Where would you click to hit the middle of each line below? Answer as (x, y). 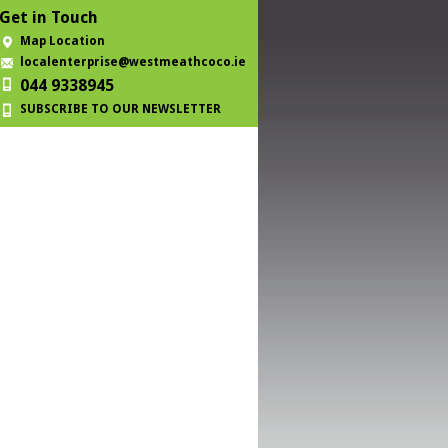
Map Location (62, 41)
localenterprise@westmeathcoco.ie (133, 62)
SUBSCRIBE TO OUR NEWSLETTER (120, 109)
